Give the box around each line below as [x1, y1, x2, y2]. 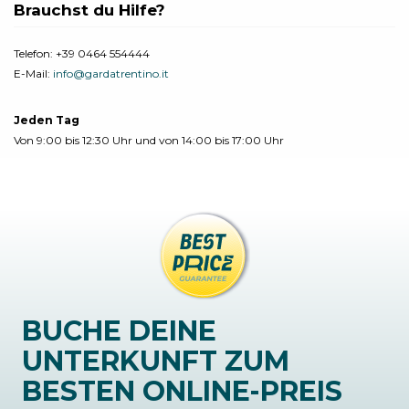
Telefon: [14, 46, 56, 60]
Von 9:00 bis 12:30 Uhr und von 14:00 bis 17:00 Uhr [14, 133, 284, 147]
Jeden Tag [14, 112, 79, 127]
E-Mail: [14, 67, 53, 81]
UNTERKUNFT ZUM [22, 343, 289, 378]
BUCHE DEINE [22, 313, 216, 348]
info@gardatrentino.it [53, 67, 169, 81]
